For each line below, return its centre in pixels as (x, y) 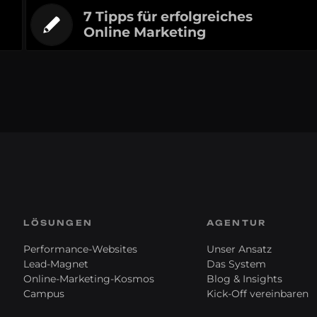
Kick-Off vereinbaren (257, 294)
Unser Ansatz (239, 249)
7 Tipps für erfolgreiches (168, 17)
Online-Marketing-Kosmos (89, 279)
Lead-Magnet (56, 264)
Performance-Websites (81, 249)
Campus (44, 294)
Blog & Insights (244, 279)
